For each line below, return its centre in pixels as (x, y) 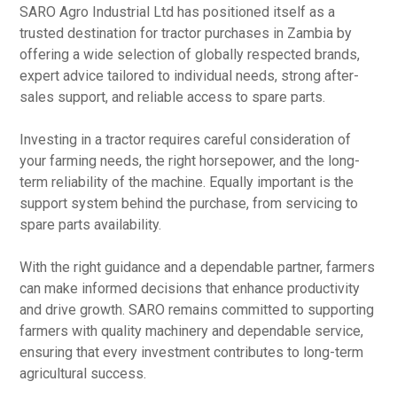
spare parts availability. (91, 225)
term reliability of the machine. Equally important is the (187, 182)
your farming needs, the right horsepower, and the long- (190, 161)
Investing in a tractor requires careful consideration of (186, 140)
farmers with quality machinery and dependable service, (192, 331)
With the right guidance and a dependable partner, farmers (198, 267)
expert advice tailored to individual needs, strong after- (190, 76)
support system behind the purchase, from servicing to (189, 203)
